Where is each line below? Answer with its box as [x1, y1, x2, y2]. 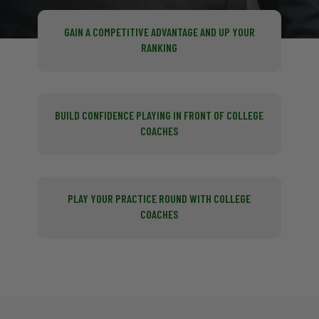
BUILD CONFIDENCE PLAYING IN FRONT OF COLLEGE [55, 108, 264, 122]
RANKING [141, 41, 178, 54]
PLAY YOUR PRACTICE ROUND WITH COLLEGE [68, 192, 251, 205]
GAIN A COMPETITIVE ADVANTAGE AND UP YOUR [63, 25, 255, 38]
